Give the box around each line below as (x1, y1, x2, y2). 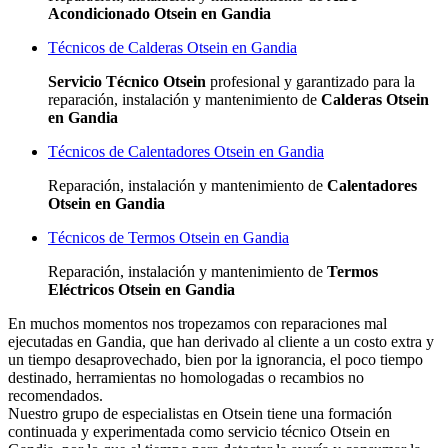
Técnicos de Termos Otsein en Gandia (48, 229, 289, 247)
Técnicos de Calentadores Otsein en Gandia (48, 143, 324, 161)
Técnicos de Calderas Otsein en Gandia (48, 39, 297, 57)
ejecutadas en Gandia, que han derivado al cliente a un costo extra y (8, 333, 434, 351)
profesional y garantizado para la (210, 73, 415, 91)
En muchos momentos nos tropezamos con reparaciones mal (8, 315, 387, 333)
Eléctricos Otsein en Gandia (48, 281, 235, 299)
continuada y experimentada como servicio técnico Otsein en (8, 423, 390, 441)
